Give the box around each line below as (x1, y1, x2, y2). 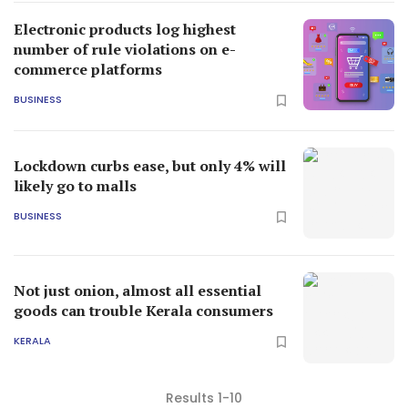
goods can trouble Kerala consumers (14, 300, 273, 321)
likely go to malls (14, 175, 137, 196)
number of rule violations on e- (14, 38, 236, 59)
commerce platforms (14, 58, 162, 79)
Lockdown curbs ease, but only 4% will (14, 155, 286, 176)
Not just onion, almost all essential (14, 280, 261, 301)
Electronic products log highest (14, 18, 236, 39)
